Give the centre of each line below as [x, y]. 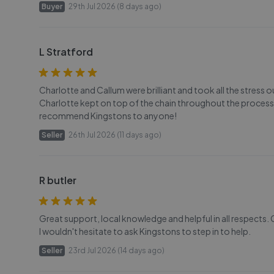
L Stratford [66, 52]
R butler [58, 180]
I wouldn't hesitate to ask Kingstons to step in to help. [145, 231]
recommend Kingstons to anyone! [108, 116]
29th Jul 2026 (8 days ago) [115, 6]
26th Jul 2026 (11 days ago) [115, 135]
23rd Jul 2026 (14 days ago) [117, 250]
